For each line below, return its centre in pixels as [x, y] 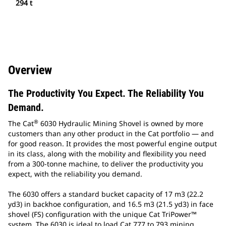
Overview [30, 70]
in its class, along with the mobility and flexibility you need [107, 154]
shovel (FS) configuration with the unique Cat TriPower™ [102, 214]
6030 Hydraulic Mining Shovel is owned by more [121, 124]
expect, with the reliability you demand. [75, 174]
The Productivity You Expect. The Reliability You [106, 94]
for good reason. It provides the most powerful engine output [112, 144]
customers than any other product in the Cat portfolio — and [111, 134]
